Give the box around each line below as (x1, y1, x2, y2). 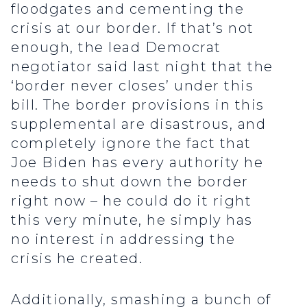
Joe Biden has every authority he (11, 154, 263, 171)
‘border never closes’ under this (11, 77, 254, 95)
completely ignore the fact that (11, 135, 251, 152)
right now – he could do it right (11, 193, 251, 210)
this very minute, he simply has (11, 212, 253, 229)
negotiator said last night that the (11, 58, 273, 75)
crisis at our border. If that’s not (11, 20, 254, 37)
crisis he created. (11, 250, 147, 267)
